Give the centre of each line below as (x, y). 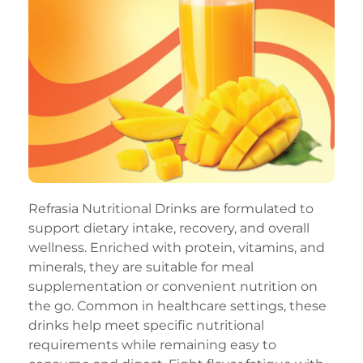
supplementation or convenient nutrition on (173, 286)
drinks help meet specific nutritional (146, 325)
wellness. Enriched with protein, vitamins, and (177, 247)
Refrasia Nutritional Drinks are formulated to (171, 208)
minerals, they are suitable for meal (141, 267)
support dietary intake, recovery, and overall (169, 228)
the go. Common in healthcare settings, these (177, 305)
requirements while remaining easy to (152, 344)
